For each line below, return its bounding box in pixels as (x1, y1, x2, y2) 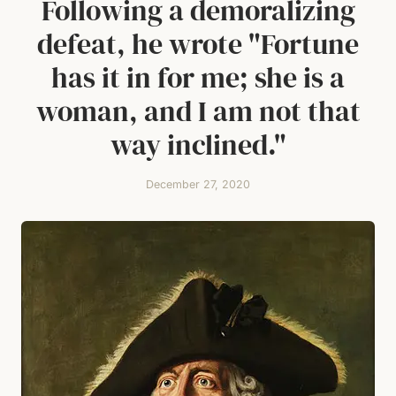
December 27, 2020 (146, 178, 250, 191)
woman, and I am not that (35, 92, 361, 131)
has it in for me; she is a (51, 58, 345, 97)
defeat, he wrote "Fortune (37, 25, 359, 64)
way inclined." (110, 126, 286, 164)
